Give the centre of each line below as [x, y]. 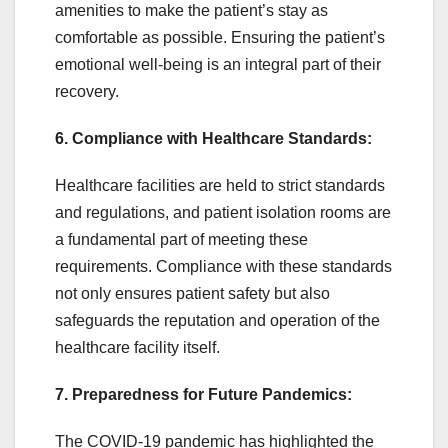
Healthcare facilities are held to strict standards [220, 186]
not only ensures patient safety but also [192, 294]
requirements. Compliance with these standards [223, 267]
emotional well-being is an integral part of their [218, 65]
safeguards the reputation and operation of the [217, 321]
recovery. [87, 92]
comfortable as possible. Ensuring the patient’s [220, 38]
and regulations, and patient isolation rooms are [223, 213]
